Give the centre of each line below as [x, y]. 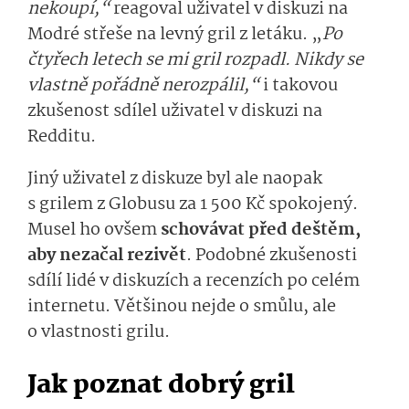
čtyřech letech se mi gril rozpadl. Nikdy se [195, 60]
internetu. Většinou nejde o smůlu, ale [182, 306]
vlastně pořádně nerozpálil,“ [143, 85]
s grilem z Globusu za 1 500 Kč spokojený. [193, 204]
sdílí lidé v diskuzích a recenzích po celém [194, 281]
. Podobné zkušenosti [272, 255]
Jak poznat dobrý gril [161, 385]
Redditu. [62, 136]
